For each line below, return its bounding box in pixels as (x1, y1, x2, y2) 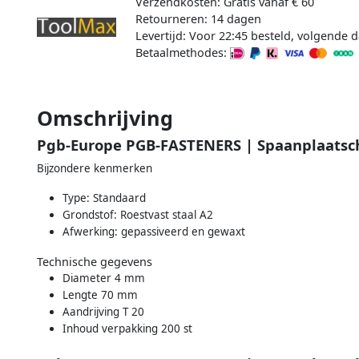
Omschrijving (37, 103, 173, 131)
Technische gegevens (37, 253, 152, 269)
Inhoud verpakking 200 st (63, 321, 192, 336)
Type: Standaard (63, 190, 146, 205)
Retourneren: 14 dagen (135, 10, 261, 26)
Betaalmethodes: (135, 44, 230, 60)
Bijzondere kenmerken (37, 160, 152, 175)
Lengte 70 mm (63, 287, 138, 302)
